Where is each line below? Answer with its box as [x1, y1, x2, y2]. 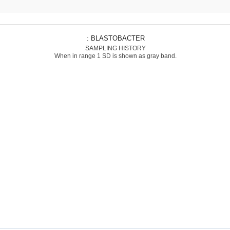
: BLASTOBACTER [90, 34, 144, 42]
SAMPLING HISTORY [85, 45, 146, 52]
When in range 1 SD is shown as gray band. [54, 52, 177, 60]
